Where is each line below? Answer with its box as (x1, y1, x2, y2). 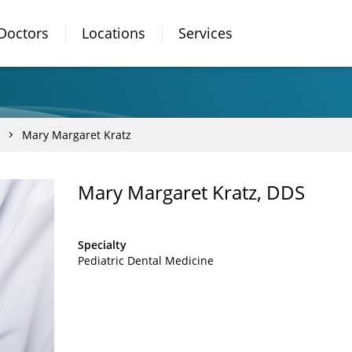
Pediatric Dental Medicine (78, 253, 214, 268)
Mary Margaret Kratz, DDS (78, 179, 305, 205)
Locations (82, 24, 145, 42)
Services (178, 24, 233, 42)
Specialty (78, 237, 126, 252)
